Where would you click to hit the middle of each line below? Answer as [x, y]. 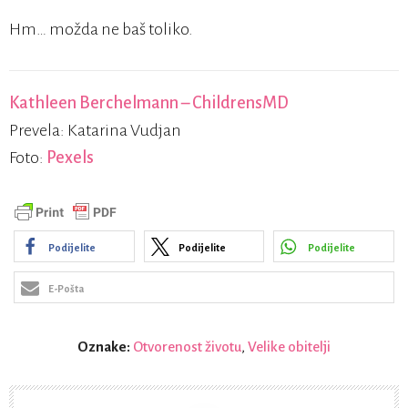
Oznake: [105, 347]
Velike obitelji [289, 347]
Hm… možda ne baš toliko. [101, 30]
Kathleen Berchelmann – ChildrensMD [149, 103]
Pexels [70, 158]
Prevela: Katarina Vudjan [95, 131]
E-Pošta [66, 289]
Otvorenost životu [187, 347]
